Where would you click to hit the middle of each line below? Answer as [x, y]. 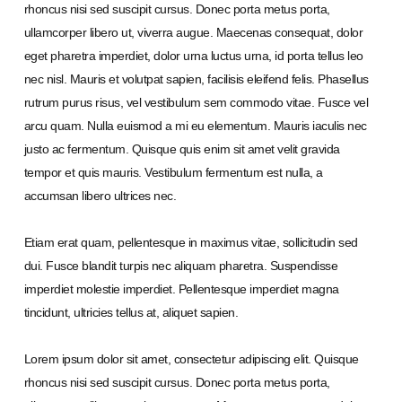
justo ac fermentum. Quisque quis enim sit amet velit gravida [182, 149]
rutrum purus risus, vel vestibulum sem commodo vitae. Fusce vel [196, 103]
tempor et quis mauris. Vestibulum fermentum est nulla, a [173, 173]
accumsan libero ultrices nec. [100, 196]
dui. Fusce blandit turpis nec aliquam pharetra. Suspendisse [181, 266]
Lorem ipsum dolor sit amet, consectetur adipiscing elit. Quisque [191, 359]
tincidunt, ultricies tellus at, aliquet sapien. [131, 313]
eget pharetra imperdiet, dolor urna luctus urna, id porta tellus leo [193, 56]
